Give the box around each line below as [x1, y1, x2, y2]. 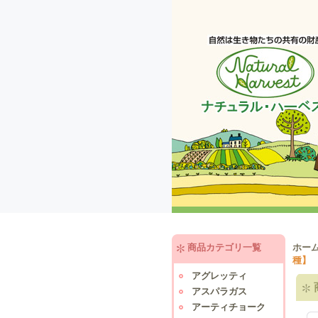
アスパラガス [192, 286, 247, 297]
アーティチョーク [192, 302, 265, 312]
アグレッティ [192, 270, 247, 281]
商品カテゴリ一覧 [187, 242, 261, 253]
